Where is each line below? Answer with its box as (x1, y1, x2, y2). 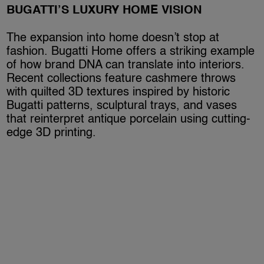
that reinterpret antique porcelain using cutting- (6, 113, 251, 126)
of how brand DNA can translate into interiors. (6, 59, 245, 71)
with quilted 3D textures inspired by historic (6, 86, 230, 98)
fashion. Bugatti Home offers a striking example (6, 45, 255, 58)
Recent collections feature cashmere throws (6, 72, 236, 85)
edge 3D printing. (6, 127, 97, 139)
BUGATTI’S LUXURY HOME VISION (6, 4, 202, 16)
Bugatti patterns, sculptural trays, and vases (6, 100, 237, 112)
